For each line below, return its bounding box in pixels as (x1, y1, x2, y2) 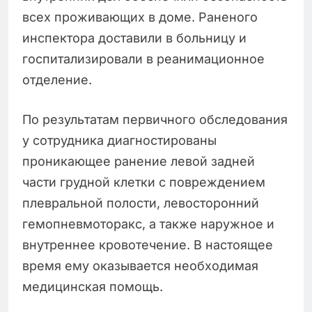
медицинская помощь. (22, 279, 163, 295)
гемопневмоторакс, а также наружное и (22, 217, 274, 232)
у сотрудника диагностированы (22, 133, 217, 148)
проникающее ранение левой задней (22, 154, 255, 169)
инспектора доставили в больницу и (22, 31, 247, 46)
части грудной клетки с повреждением (22, 175, 265, 190)
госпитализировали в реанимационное (22, 52, 265, 67)
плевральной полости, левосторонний (22, 196, 259, 211)
